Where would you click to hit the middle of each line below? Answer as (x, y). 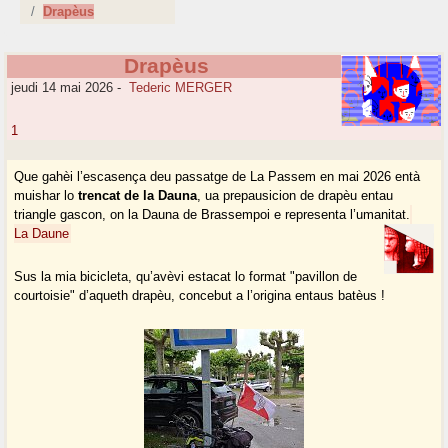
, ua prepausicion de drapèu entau (295, 196)
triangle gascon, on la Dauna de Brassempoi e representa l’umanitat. (212, 215)
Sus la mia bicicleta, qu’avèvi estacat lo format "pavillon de (186, 277)
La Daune (42, 234)
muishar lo (46, 196)
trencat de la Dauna (138, 196)
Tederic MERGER (181, 88)
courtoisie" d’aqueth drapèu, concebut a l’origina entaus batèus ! (200, 296)
